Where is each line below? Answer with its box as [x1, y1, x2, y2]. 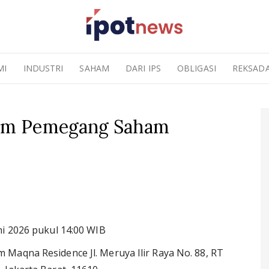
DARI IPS [125, 62, 161, 74]
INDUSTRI [23, 62, 64, 74]
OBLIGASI [177, 62, 216, 74]
